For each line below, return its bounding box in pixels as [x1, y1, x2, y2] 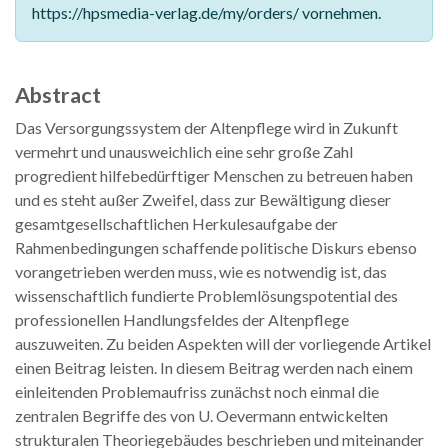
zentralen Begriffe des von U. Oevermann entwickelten [15, 405, 388, 425]
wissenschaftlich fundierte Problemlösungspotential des [15, 285, 398, 305]
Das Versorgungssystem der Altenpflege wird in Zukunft [15, 117, 398, 137]
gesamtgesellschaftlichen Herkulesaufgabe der [15, 213, 338, 233]
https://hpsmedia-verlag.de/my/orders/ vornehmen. [32, 2, 381, 22]
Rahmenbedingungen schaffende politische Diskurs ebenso [15, 237, 417, 257]
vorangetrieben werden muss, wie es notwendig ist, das [15, 261, 387, 281]
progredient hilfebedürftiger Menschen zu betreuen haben [15, 165, 413, 185]
